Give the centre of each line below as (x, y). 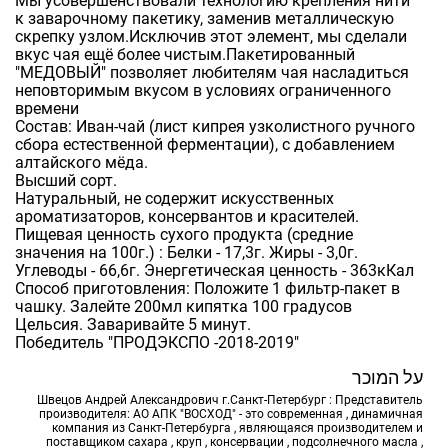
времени (47, 108)
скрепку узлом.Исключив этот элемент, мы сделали (211, 36)
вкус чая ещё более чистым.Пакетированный (185, 54)
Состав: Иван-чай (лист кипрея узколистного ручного (215, 126)
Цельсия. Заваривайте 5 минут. (133, 324)
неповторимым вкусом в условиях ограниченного (203, 90)
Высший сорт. (66, 180)
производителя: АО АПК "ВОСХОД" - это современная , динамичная (231, 413)
